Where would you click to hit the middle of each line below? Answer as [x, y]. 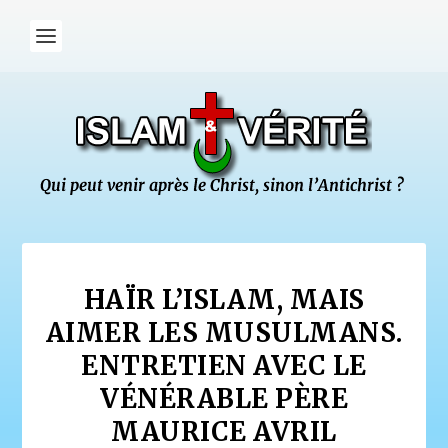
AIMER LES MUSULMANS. [224, 332]
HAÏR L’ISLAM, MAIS [224, 299]
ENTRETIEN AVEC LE [224, 365]
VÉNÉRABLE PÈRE [224, 398]
